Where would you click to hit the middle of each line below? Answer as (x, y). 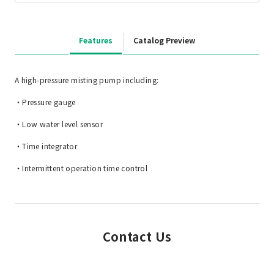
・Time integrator (46, 146)
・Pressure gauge (45, 102)
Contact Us (137, 236)
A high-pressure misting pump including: (87, 80)
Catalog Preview (164, 40)
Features (96, 40)
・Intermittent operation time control (81, 168)
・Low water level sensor (59, 124)
